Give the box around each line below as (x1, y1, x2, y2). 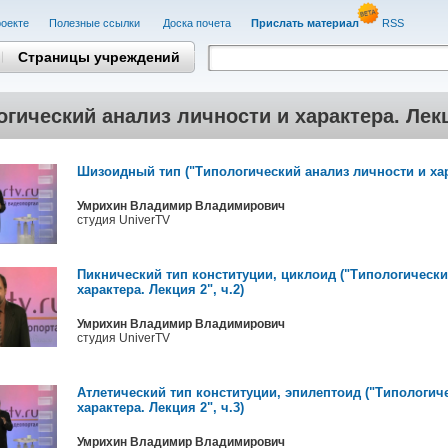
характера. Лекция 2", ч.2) (76, 282, 244, 297)
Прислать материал (250, 17, 359, 29)
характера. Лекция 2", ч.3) (76, 400, 244, 415)
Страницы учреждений (17, 48, 180, 65)
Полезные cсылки (48, 17, 143, 29)
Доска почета (162, 17, 231, 29)
